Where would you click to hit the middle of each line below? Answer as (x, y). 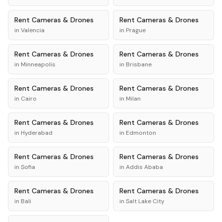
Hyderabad (37, 133)
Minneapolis (38, 64)
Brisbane (139, 64)
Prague (136, 30)
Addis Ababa (144, 167)
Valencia (33, 30)
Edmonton (141, 133)
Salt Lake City (145, 201)
